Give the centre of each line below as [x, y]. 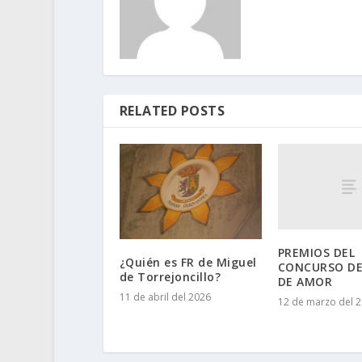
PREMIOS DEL [316, 252]
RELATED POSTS [172, 111]
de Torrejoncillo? [170, 276]
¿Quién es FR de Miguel [188, 262]
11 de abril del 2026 [165, 297]
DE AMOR [305, 281]
